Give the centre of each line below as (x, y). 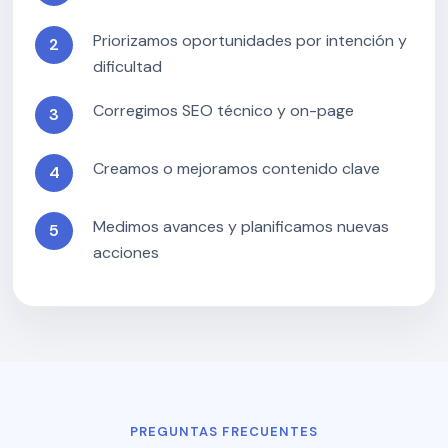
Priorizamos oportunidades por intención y (250, 40)
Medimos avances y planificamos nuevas (241, 226)
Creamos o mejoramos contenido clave (236, 168)
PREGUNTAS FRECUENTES (224, 431)
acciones (126, 252)
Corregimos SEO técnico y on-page (223, 110)
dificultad (127, 66)
